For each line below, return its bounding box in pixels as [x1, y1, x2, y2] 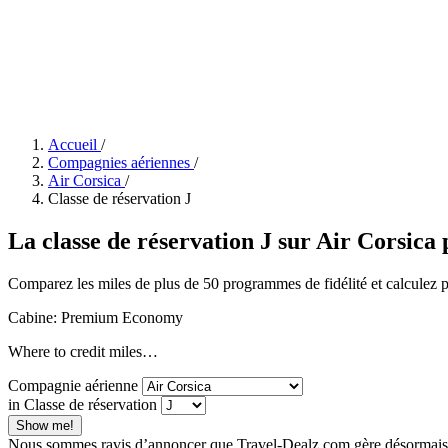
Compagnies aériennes [48, 154, 190, 171]
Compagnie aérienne [8, 376, 138, 394]
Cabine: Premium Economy [8, 308, 183, 326]
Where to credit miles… [8, 342, 158, 360]
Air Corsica [48, 172, 121, 189]
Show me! [16, 417, 74, 433]
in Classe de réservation [8, 395, 161, 413]
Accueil [48, 136, 97, 153]
